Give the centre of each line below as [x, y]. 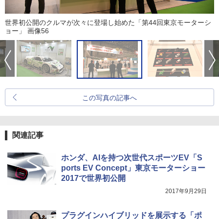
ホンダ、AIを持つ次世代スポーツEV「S [132, 157]
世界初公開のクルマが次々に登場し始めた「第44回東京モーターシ [108, 22]
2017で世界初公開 [93, 178]
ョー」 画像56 [27, 31]
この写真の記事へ [109, 98]
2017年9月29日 [186, 191]
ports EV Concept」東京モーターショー [133, 168]
